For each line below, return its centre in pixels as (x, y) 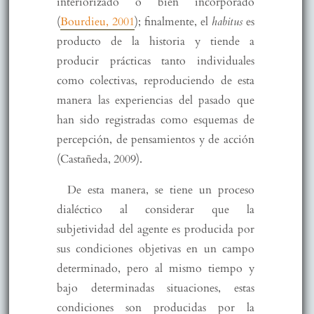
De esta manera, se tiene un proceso (161, 190)
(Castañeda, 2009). (99, 159)
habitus (227, 21)
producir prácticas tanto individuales (156, 61)
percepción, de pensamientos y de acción (156, 139)
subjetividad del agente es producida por (156, 229)
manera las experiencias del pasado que (156, 100)
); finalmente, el (173, 21)
